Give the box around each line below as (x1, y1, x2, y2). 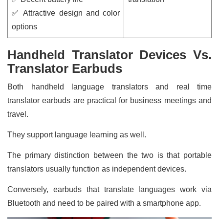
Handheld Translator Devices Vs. (7, 47, 212, 62)
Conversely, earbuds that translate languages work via (7, 185, 212, 194)
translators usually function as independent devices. (7, 164, 188, 173)
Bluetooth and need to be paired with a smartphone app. (7, 198, 201, 207)
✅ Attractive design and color (12, 8, 120, 17)
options (12, 22, 37, 31)
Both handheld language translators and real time (7, 82, 212, 91)
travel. (7, 109, 30, 118)
